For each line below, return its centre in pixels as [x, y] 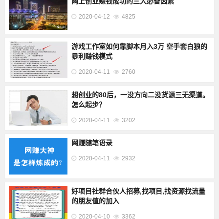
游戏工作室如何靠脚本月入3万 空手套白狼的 [139, 46]
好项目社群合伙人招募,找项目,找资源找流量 [138, 191]
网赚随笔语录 [92, 142]
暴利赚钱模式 [92, 56]
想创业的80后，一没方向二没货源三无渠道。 [140, 95]
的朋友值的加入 [95, 201]
